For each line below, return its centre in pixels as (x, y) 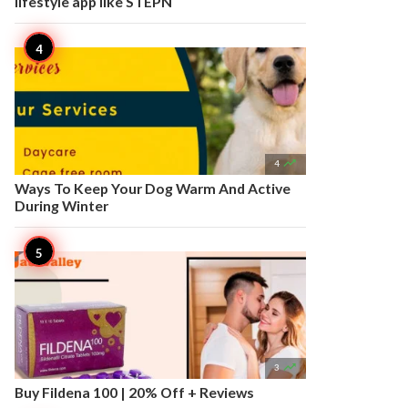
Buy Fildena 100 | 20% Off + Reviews (134, 392)
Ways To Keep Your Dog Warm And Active (153, 188)
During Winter (61, 205)
